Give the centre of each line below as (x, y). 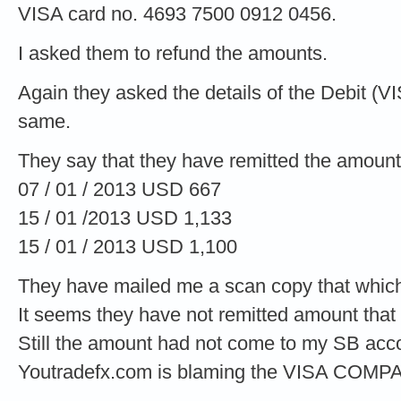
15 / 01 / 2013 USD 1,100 (128, 246)
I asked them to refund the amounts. (173, 53)
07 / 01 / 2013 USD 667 (119, 189)
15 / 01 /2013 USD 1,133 (125, 218)
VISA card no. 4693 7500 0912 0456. (177, 13)
